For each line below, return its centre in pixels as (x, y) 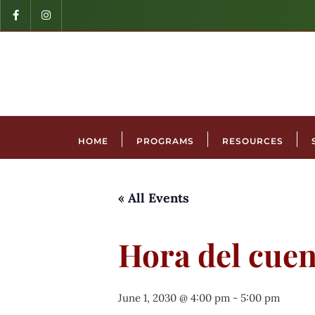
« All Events (154, 198)
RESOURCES (252, 141)
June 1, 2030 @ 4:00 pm (174, 297)
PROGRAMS (165, 141)
